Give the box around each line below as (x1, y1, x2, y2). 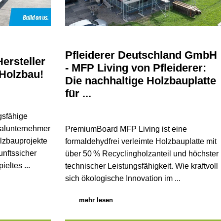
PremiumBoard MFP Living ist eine (65, 125, 187, 134)
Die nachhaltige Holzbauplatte (65, 74, 216, 87)
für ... (65, 87, 91, 100)
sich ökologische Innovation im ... (65, 174, 181, 183)
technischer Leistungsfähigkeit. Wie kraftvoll (65, 162, 218, 171)
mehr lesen (78, 196, 113, 204)
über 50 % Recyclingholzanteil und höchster (65, 149, 219, 158)
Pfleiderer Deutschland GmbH (65, 49, 217, 62)
